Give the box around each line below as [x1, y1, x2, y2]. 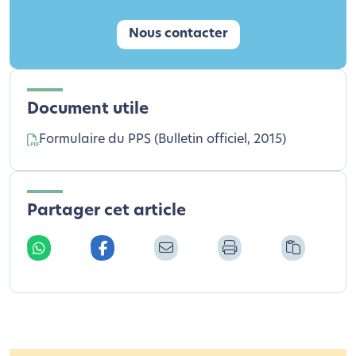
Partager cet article [27, 203, 186, 219]
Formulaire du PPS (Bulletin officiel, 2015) [39, 133, 286, 146]
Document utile [27, 101, 149, 118]
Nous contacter [128, 28, 228, 41]
